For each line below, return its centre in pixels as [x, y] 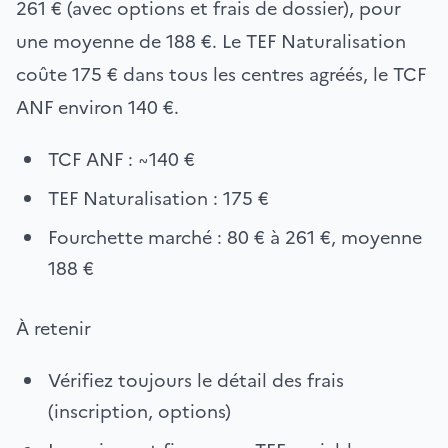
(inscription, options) [139, 411]
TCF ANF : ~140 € [121, 159]
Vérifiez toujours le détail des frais [196, 380]
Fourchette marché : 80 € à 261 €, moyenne [235, 237]
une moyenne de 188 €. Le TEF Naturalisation [211, 41]
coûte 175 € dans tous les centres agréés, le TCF [221, 74]
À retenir [53, 328]
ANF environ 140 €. [97, 107]
